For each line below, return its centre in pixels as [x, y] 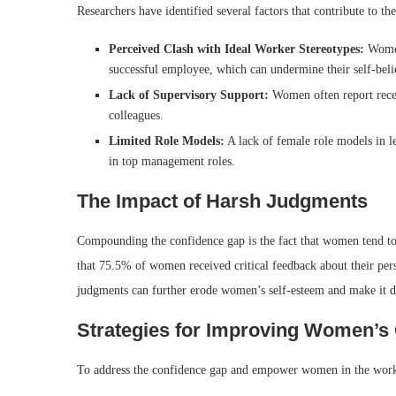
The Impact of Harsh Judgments [222, 202]
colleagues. [136, 116]
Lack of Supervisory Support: [189, 95]
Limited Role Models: [167, 141]
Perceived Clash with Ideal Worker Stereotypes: [236, 49]
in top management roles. [172, 162]
